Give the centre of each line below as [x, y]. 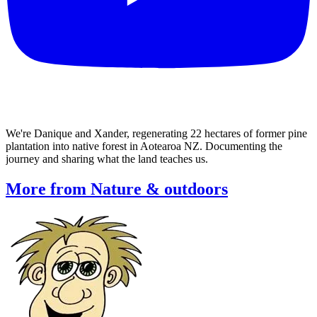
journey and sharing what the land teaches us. [107, 158]
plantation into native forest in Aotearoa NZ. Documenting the [144, 146]
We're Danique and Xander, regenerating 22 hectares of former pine [156, 133]
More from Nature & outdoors [117, 189]
